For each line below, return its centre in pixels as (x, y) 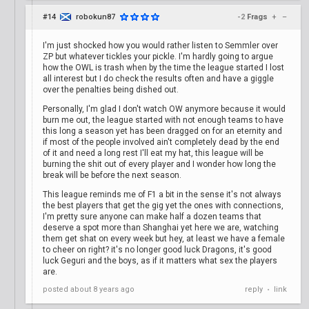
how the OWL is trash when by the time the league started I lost (163, 68)
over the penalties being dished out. (111, 90)
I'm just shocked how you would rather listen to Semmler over (160, 46)
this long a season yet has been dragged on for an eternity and (162, 131)
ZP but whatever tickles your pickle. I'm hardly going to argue (158, 57)
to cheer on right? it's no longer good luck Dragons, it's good (157, 250)
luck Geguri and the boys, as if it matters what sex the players (160, 261)
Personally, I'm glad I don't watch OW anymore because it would (164, 109)
